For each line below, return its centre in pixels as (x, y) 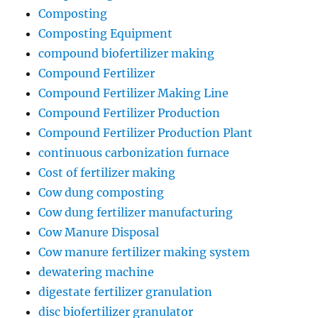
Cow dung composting (102, 193)
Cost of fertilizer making (107, 173)
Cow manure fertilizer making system (144, 252)
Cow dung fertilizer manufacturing (136, 213)
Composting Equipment (106, 34)
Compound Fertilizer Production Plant (146, 133)
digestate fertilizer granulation (126, 292)
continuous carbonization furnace (134, 153)
